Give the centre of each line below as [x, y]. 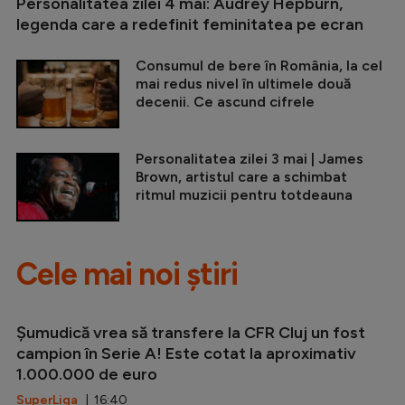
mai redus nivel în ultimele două [243, 83]
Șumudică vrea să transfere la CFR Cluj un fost [191, 332]
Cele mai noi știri [127, 274]
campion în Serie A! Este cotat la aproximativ [186, 353]
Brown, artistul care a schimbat [241, 176]
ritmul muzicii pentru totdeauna [244, 194]
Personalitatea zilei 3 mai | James [250, 158]
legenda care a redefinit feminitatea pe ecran [190, 24]
